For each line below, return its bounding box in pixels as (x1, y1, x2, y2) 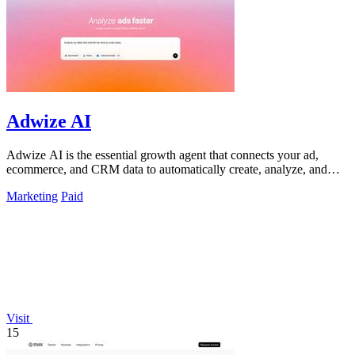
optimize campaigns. (6, 177, 109, 191)
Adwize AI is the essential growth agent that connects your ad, (6, 148, 319, 162)
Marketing (6, 189, 58, 204)
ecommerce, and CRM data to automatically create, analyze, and (6, 162, 327, 177)
